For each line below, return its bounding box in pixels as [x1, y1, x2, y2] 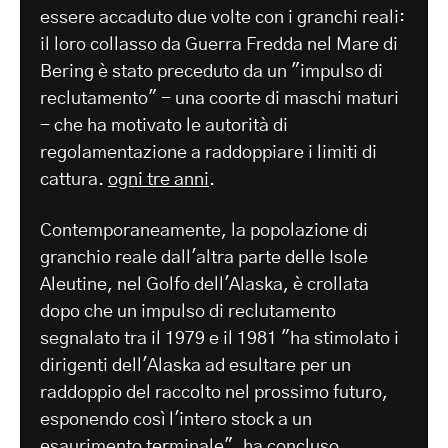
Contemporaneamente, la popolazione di [40, 222, 368, 241]
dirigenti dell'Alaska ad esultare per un [40, 357, 351, 376]
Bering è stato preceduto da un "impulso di [40, 63, 383, 82]
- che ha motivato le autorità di [40, 117, 288, 136]
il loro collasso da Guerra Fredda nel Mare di [40, 36, 398, 55]
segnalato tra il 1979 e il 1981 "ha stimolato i [40, 330, 399, 349]
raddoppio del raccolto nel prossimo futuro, [40, 384, 388, 403]
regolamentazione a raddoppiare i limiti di [40, 144, 377, 163]
